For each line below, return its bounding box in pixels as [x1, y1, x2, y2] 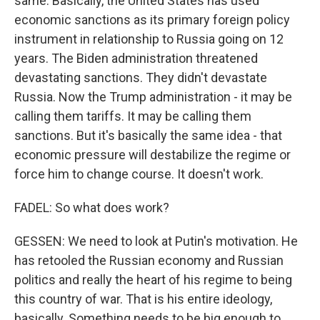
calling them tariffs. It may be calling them [14, 109, 251, 124]
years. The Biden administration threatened [14, 51, 258, 66]
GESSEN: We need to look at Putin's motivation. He [14, 234, 298, 249]
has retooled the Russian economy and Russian [14, 253, 284, 268]
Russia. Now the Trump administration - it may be [14, 89, 292, 104]
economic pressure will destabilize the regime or [14, 147, 291, 162]
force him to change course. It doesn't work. [14, 166, 264, 181]
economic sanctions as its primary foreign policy [14, 12, 290, 27]
